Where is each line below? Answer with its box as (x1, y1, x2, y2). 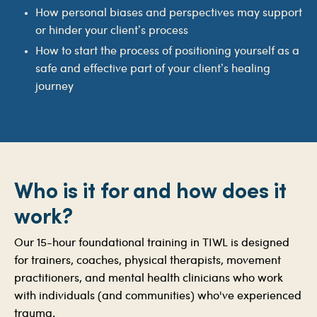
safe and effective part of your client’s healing (35, 62, 270, 75)
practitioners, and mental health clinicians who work (14, 272, 283, 284)
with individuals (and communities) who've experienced (14, 289, 301, 302)
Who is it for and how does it (14, 176, 287, 204)
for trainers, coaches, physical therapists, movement (14, 254, 281, 267)
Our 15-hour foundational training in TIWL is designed (14, 236, 289, 249)
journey (35, 80, 74, 93)
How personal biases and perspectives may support (35, 7, 302, 20)
